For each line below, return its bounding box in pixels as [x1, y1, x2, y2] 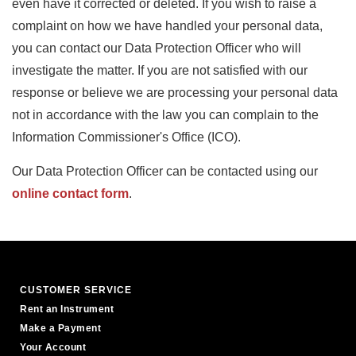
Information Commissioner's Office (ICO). [12, 130, 241, 144]
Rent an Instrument [20, 304, 114, 315]
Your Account [20, 342, 86, 353]
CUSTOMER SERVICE [20, 284, 132, 296]
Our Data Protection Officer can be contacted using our [12, 164, 318, 178]
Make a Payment [20, 323, 101, 334]
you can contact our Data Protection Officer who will [12, 41, 301, 55]
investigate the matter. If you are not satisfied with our [12, 64, 308, 77]
